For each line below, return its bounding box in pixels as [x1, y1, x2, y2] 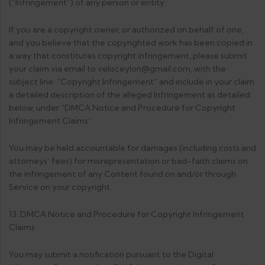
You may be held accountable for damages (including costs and [9, 143, 256, 153]
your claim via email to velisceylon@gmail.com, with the [9, 63, 226, 74]
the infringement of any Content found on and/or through [9, 169, 236, 179]
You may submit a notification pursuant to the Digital [9, 249, 214, 260]
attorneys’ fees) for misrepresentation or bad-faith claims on [9, 156, 248, 166]
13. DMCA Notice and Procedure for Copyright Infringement [9, 209, 244, 219]
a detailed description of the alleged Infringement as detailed [9, 89, 250, 100]
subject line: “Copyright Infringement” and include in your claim [9, 76, 254, 87]
